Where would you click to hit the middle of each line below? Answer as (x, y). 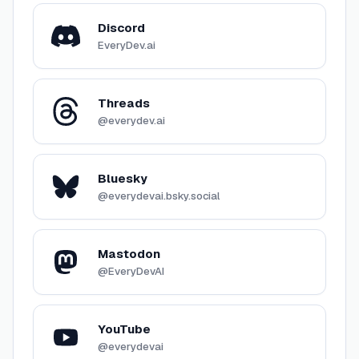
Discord (121, 28)
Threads (124, 103)
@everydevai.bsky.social (159, 196)
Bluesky (123, 178)
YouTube (124, 329)
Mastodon (129, 254)
